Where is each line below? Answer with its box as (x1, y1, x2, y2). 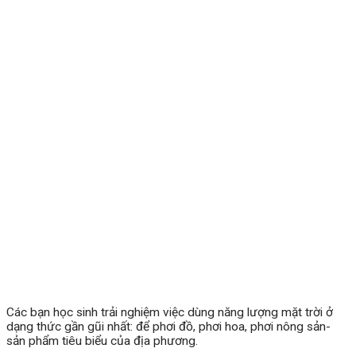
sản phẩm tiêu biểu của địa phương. (6, 333, 198, 348)
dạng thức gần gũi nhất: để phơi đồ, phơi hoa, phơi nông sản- (6, 319, 331, 334)
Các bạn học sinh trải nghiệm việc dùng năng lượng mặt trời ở (6, 304, 333, 319)
